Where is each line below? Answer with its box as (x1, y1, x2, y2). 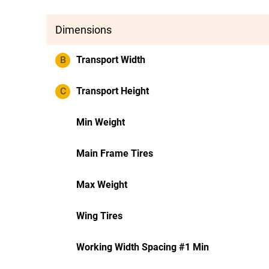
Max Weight (76, 179, 127, 190)
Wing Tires (76, 210, 122, 222)
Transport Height (76, 85, 149, 97)
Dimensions (55, 23, 112, 36)
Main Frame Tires (76, 148, 153, 159)
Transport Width (76, 54, 145, 65)
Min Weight (76, 116, 125, 128)
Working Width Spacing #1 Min (76, 241, 209, 253)
